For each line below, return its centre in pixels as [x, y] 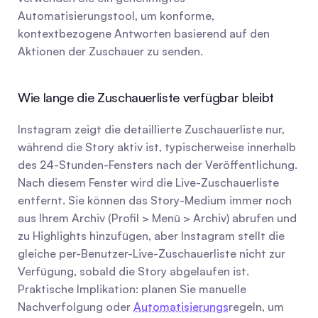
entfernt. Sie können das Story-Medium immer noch [155, 200]
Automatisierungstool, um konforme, [116, 16]
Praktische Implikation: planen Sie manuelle [132, 289]
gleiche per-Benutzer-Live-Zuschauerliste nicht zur [152, 253]
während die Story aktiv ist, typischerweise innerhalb [157, 147]
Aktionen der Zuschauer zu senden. [110, 51]
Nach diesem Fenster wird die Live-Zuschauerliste [148, 182]
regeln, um [256, 307]
